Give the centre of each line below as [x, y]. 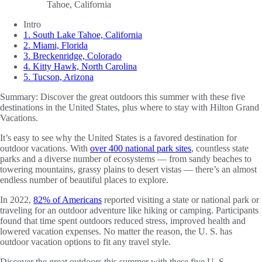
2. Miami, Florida [56, 45]
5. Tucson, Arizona [58, 77]
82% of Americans [68, 199]
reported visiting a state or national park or [180, 199]
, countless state [220, 148]
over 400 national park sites [141, 148]
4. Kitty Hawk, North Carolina [80, 66]
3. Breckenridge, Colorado [73, 56]
